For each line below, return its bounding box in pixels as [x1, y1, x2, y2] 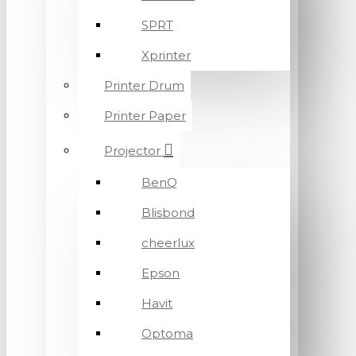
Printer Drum [104, 78, 184, 93]
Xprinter [141, 48, 191, 63]
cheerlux [141, 235, 195, 250]
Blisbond [141, 205, 195, 220]
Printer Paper [104, 108, 186, 123]
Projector [104, 143, 161, 158]
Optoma [141, 326, 193, 341]
